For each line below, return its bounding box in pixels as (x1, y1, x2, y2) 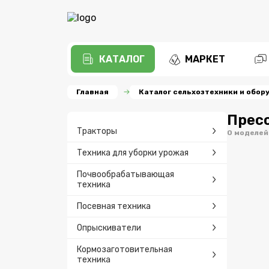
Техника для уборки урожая (77, 147, 189, 158)
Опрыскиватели (77, 222, 141, 233)
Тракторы (77, 125, 117, 136)
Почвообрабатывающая (77, 169, 174, 180)
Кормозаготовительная (77, 244, 172, 255)
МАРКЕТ (185, 53, 225, 65)
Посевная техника (77, 201, 151, 211)
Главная (76, 87, 109, 96)
